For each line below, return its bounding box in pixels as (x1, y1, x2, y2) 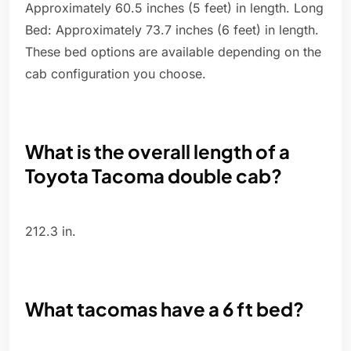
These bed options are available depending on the (25, 44, 321, 60)
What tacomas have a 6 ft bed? (25, 297, 304, 321)
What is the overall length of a (25, 139, 290, 164)
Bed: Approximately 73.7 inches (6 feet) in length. (25, 22, 319, 38)
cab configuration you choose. (25, 66, 206, 82)
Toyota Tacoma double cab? (25, 164, 282, 188)
